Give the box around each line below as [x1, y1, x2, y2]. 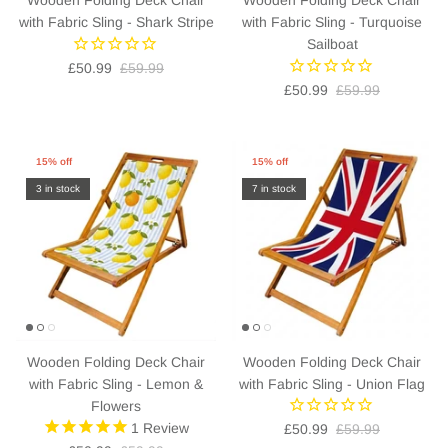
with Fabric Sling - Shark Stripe [18, 13, 214, 30]
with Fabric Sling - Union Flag [239, 375, 425, 392]
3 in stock [36, 182, 80, 194]
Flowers [91, 397, 141, 414]
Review [139, 419, 189, 436]
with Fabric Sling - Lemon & [29, 375, 203, 392]
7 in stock [252, 182, 296, 194]
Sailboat [306, 35, 358, 52]
